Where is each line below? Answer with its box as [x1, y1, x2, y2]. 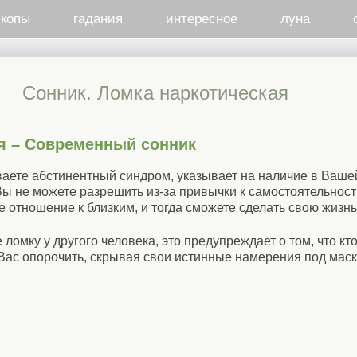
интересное [165, 11, 237, 26]
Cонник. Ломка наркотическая [22, 82, 288, 104]
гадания [73, 11, 123, 26]
